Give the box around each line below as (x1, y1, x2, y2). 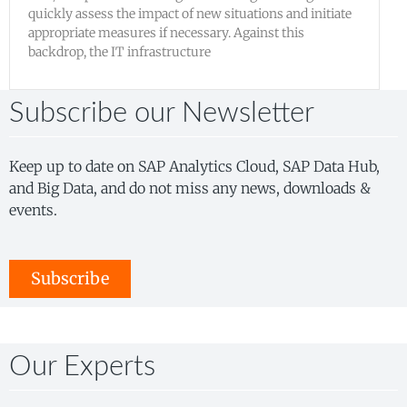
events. (9, 201, 57, 220)
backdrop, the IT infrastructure (28, 44, 211, 61)
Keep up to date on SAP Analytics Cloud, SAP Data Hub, (9, 157, 380, 176)
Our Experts (9, 352, 155, 381)
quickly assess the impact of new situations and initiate (28, 5, 352, 23)
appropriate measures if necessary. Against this (28, 25, 304, 42)
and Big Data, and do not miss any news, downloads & (9, 179, 371, 198)
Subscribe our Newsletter (9, 99, 314, 128)
